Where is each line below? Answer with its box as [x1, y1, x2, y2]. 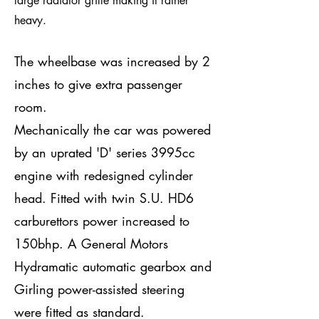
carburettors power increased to [14, 211, 189, 229]
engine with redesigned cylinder [14, 166, 193, 184]
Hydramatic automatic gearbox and [14, 257, 211, 275]
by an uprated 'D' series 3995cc [14, 143, 195, 161]
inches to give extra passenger [14, 75, 182, 93]
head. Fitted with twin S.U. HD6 [14, 189, 194, 206]
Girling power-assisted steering [14, 280, 184, 298]
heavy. [14, 12, 46, 28]
